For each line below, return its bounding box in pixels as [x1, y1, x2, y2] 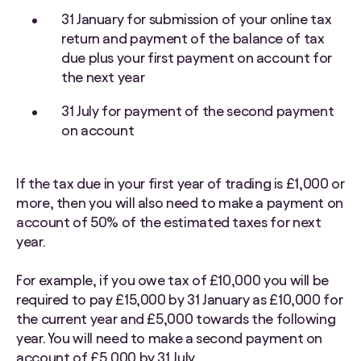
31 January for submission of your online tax [61, 11, 332, 27]
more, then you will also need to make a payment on [16, 195, 344, 211]
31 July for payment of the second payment [61, 103, 334, 119]
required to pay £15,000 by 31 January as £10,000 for [16, 292, 343, 308]
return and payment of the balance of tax [61, 31, 325, 47]
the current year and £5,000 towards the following [16, 311, 336, 327]
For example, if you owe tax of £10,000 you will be [16, 272, 330, 288]
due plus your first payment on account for [61, 50, 332, 66]
